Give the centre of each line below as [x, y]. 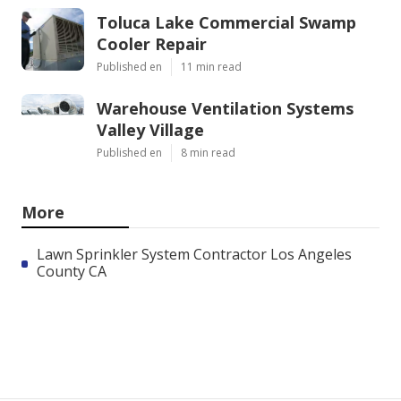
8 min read [208, 153]
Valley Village [150, 130]
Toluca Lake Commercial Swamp [226, 23]
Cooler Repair [152, 44]
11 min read [211, 67]
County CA [72, 272]
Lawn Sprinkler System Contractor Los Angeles [195, 255]
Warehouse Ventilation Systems [225, 109]
